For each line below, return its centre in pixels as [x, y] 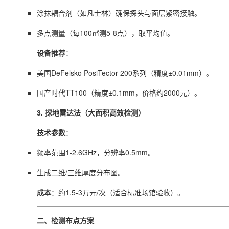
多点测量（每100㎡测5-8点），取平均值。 [106, 33]
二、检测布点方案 [65, 220]
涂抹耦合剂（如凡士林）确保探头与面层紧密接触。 [119, 13]
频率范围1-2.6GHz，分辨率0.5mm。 [96, 152]
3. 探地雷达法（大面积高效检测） [91, 112]
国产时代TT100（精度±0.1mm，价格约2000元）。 [119, 93]
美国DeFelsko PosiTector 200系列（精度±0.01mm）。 [125, 73]
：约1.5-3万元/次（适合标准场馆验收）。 [118, 192]
